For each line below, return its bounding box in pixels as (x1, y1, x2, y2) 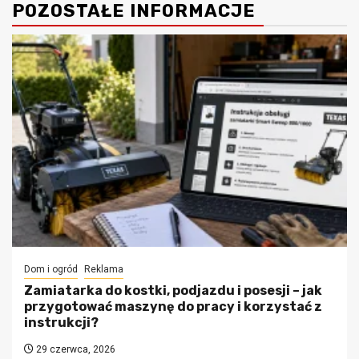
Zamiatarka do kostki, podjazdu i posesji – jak (24, 282, 322, 298)
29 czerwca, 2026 (34, 343, 115, 355)
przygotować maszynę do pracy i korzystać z (24, 298, 322, 314)
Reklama (84, 263, 123, 275)
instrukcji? (24, 314, 99, 330)
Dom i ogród (24, 263, 78, 275)
